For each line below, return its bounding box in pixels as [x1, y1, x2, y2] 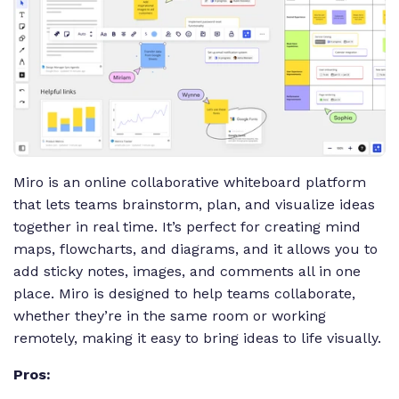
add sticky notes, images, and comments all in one [13, 262, 361, 280]
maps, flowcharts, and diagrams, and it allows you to [13, 240, 378, 257]
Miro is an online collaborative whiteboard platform [13, 173, 366, 191]
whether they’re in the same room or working [13, 306, 326, 324]
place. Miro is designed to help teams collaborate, [13, 284, 355, 302]
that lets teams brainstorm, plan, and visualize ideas [13, 195, 375, 213]
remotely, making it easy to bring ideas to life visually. [13, 329, 386, 346]
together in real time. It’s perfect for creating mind [13, 217, 361, 235]
